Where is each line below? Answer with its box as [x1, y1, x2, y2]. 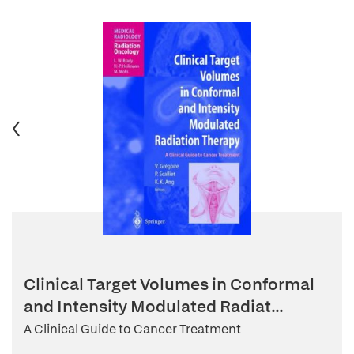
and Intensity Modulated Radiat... [24, 296, 284, 317]
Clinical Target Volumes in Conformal [24, 273, 314, 295]
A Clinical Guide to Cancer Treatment [24, 321, 241, 337]
